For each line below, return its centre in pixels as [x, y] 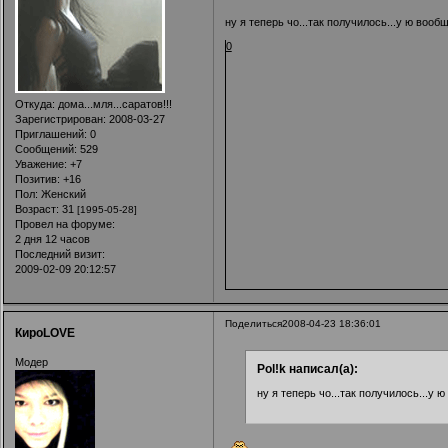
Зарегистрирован [58, 119]
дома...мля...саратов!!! [113, 104]
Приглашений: [50, 134]
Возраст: [36, 209]
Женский [61, 194]
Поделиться [253, 324]
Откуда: [34, 104]
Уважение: [40, 164]
